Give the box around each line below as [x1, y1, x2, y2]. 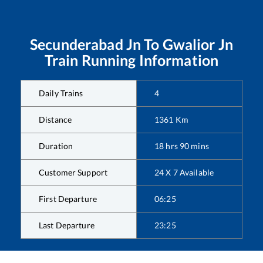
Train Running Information [44, 51, 219, 69]
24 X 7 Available [154, 167, 214, 178]
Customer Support [39, 167, 108, 178]
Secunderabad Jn [30, 35, 141, 53]
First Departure [39, 194, 97, 204]
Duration [39, 141, 73, 151]
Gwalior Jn [162, 35, 233, 53]
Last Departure [39, 220, 95, 231]
